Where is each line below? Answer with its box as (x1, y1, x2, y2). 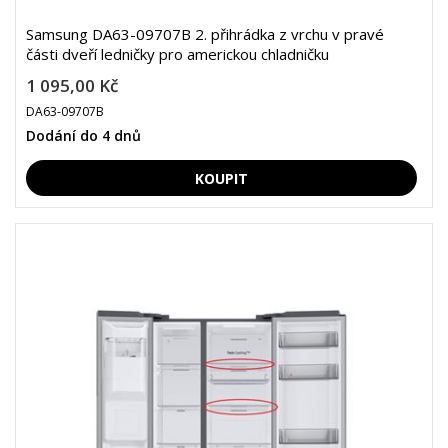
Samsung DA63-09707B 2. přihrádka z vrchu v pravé (26, 24, 384, 44)
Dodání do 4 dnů (26, 126, 141, 145)
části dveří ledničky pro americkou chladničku (26, 44, 329, 64)
